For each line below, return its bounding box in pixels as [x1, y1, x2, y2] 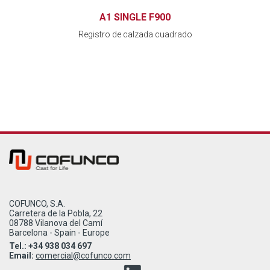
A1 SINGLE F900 [99, 11, 171, 23]
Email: [9, 250, 34, 260]
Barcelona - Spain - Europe [9, 227, 110, 237]
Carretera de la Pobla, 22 [9, 208, 102, 218]
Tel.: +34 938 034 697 [9, 240, 92, 251]
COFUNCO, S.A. [9, 198, 65, 209]
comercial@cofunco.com [36, 250, 131, 260]
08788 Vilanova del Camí [9, 218, 102, 228]
